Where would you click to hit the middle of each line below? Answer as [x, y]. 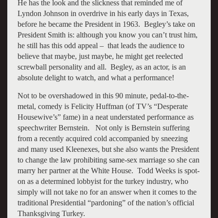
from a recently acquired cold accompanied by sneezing [102, 138]
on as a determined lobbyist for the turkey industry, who [103, 181]
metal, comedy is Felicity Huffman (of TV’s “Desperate [102, 106]
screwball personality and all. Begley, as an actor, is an [101, 67]
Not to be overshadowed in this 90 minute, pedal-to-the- [103, 95]
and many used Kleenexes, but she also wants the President [108, 149]
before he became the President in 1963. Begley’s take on [106, 24]
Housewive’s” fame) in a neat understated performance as [105, 117]
